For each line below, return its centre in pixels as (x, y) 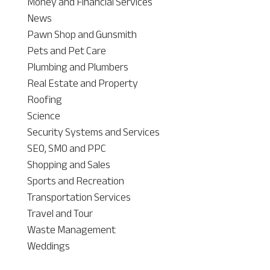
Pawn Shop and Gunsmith (82, 34)
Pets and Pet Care (66, 50)
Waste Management (71, 229)
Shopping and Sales (68, 164)
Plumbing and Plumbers (77, 67)
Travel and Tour (60, 213)
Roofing (44, 99)
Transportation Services (79, 197)
